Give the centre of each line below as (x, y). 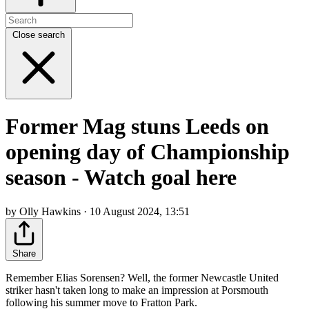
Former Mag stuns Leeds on (137, 127)
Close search (39, 34)
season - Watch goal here (121, 178)
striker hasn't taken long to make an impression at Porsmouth (137, 290)
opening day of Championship (148, 152)
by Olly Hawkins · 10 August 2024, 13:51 (98, 211)
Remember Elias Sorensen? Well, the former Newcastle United (142, 277)
